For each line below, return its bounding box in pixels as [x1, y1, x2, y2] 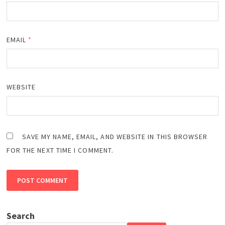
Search [6, 210, 35, 222]
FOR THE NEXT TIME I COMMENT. [6, 146, 114, 155]
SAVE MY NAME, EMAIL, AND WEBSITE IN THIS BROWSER [22, 132, 208, 142]
